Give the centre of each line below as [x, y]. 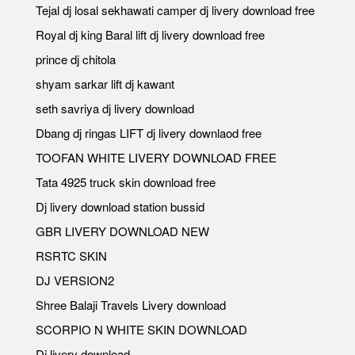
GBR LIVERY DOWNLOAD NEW [122, 231]
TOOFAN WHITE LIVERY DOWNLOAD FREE [156, 157]
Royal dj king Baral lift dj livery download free [150, 34]
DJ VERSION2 [75, 280]
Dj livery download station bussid [120, 206]
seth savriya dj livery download [115, 108]
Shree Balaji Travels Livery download [131, 304]
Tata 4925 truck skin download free [126, 181]
